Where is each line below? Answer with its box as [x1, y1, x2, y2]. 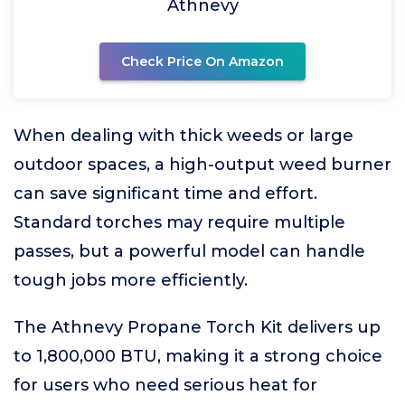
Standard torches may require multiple [14, 212, 345, 232]
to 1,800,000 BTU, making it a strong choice [14, 346, 382, 366]
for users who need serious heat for [14, 375, 317, 395]
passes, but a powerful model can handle [14, 241, 365, 261]
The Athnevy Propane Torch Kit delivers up [14, 317, 381, 337]
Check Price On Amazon [121, 53, 284, 70]
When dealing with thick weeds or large [14, 126, 353, 146]
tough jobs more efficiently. [14, 270, 248, 290]
